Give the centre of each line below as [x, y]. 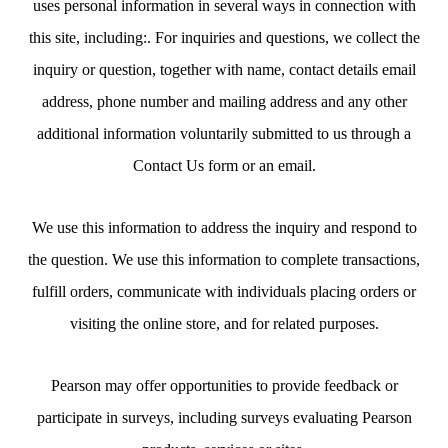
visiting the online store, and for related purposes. [224, 323]
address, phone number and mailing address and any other [224, 101]
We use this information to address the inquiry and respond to [224, 227]
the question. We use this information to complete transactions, [224, 259]
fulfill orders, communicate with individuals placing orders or [224, 291]
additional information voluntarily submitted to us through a [224, 133]
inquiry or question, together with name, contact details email [224, 69]
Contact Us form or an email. [224, 165]
